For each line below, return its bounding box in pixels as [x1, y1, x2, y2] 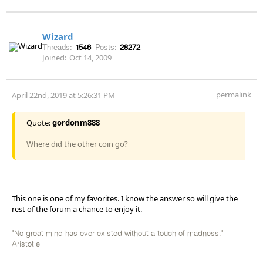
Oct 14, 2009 [69, 52, 112, 63]
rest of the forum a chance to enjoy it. [12, 203, 142, 214]
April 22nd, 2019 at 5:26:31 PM [12, 89, 115, 100]
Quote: [26, 117, 52, 128]
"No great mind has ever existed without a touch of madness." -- [12, 230, 231, 238]
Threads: [42, 42, 72, 52]
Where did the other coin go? [26, 138, 128, 149]
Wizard [42, 30, 73, 42]
